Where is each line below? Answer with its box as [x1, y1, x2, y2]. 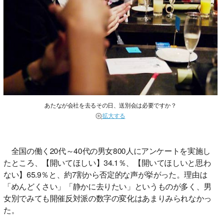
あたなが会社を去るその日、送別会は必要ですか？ [44, 101, 177, 110]
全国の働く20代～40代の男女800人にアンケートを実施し [3, 145, 211, 157]
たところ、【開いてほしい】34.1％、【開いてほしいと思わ [3, 157, 211, 169]
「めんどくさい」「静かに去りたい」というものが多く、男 [3, 181, 212, 192]
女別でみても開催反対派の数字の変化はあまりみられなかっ [3, 192, 212, 204]
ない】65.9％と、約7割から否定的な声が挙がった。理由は [3, 169, 208, 181]
